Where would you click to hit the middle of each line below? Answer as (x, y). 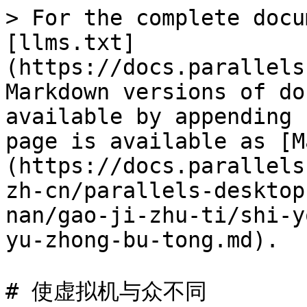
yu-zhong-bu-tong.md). (142, 240)
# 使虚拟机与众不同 (106, 291)
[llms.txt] (71, 42)
